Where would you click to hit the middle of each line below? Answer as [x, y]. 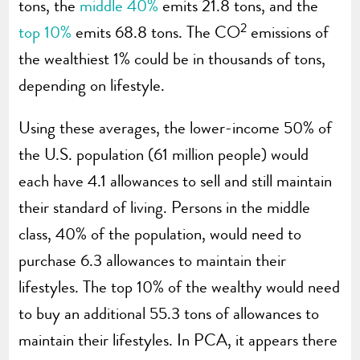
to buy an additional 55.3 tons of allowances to [169, 314]
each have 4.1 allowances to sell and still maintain [176, 181]
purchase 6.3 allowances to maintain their [153, 261]
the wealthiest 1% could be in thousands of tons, [172, 59]
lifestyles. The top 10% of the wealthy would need [180, 287]
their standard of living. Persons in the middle [165, 208]
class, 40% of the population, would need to [160, 234]
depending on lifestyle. [92, 86]
